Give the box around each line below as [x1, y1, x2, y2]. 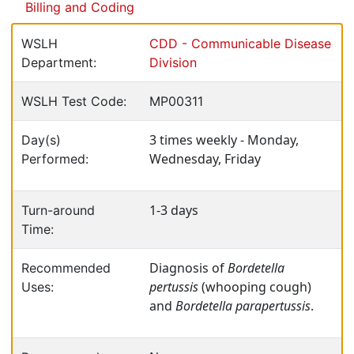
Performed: [21, 151, 88, 167]
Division [149, 55, 197, 70]
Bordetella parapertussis [175, 297, 311, 314]
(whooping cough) [198, 278, 311, 296]
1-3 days [149, 201, 198, 219]
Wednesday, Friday [149, 150, 261, 168]
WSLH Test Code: [21, 93, 126, 109]
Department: [21, 55, 96, 70]
